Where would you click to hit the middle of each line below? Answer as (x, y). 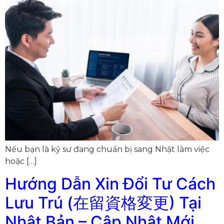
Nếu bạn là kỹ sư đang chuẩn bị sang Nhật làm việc (107, 149)
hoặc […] (21, 161)
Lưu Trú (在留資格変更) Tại (103, 203)
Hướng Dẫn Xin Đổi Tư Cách (110, 184)
